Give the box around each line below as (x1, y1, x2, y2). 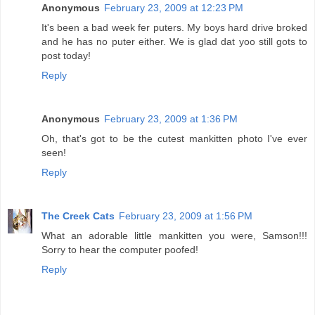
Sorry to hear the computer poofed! (41, 244, 198, 256)
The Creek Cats (41, 210, 115, 222)
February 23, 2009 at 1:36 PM (104, 113, 238, 125)
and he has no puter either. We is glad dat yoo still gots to (41, 36, 307, 48)
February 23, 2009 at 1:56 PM (119, 210, 252, 222)
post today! (41, 50, 91, 62)
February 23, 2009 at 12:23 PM (104, 2, 243, 14)
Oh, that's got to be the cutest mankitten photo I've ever (41, 133, 307, 145)
